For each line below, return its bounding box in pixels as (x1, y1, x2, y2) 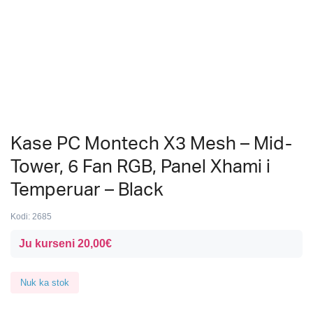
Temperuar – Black (10, 181, 163, 199)
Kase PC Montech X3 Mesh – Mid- (10, 135, 292, 153)
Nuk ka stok (20, 277, 69, 288)
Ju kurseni (19, 238, 78, 249)
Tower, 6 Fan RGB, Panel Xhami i (10, 158, 270, 176)
